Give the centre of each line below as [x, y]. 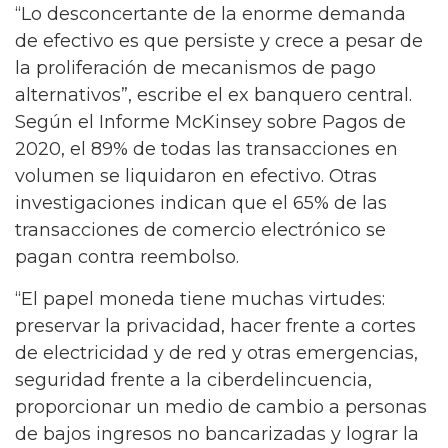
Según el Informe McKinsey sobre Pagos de [210, 121]
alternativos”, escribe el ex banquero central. [216, 94]
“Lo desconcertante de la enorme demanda [210, 13]
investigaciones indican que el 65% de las [201, 202]
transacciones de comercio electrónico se [200, 229]
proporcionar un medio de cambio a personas [221, 407]
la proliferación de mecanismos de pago [195, 67]
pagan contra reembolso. [127, 256]
